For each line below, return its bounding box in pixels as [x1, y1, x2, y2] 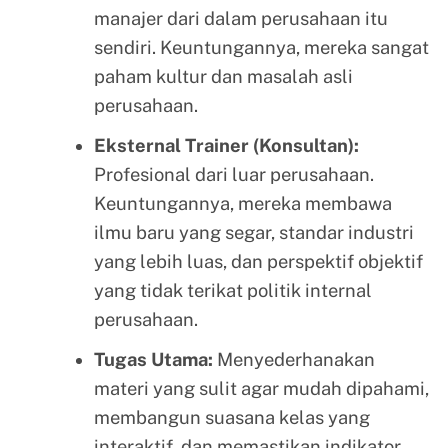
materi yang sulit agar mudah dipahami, [93, 377, 429, 399]
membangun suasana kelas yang [93, 406, 370, 428]
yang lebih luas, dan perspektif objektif [93, 250, 423, 272]
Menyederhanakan [212, 348, 375, 370]
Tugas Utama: [93, 348, 213, 370]
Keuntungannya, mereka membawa [93, 192, 392, 214]
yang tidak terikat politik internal [93, 279, 372, 301]
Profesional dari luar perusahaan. [93, 163, 374, 185]
